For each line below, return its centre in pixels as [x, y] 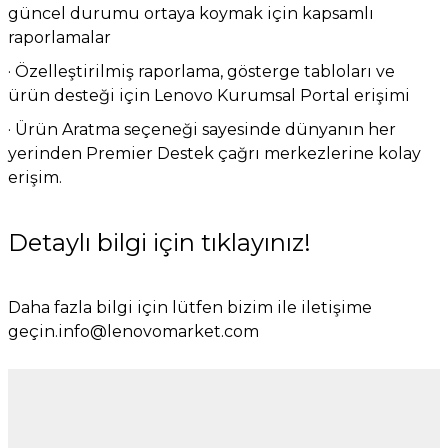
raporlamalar [59, 38]
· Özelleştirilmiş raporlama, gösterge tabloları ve [201, 72]
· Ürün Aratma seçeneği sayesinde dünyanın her [202, 130]
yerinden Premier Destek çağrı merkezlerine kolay [214, 154]
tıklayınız [252, 243]
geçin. [33, 332]
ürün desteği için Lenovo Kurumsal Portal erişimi [209, 96]
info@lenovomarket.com [158, 332]
